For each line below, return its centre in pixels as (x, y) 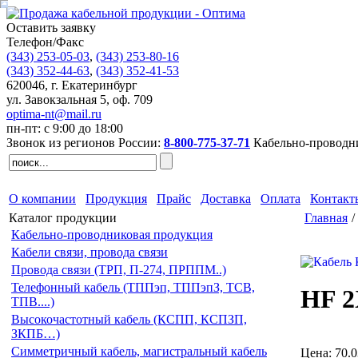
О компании (42, 199)
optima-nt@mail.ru (54, 114)
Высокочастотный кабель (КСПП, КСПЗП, (129, 319)
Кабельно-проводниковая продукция (112, 235)
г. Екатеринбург (94, 85)
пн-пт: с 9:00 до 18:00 (65, 128)
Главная (326, 218)
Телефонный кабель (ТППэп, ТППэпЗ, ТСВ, (133, 287)
